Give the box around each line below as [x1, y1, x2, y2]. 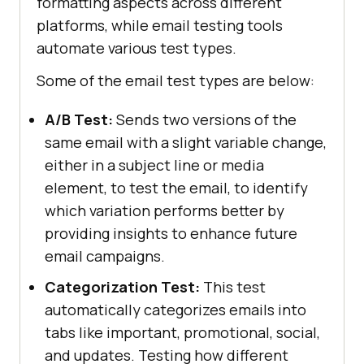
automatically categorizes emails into [45, 299, 306, 319]
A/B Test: [45, 109, 113, 129]
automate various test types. [37, 37, 236, 58]
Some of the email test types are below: [37, 70, 314, 90]
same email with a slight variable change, [45, 132, 327, 152]
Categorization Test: [45, 276, 200, 297]
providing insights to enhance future [45, 223, 297, 243]
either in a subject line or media [45, 154, 264, 175]
